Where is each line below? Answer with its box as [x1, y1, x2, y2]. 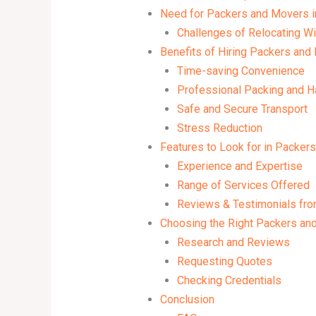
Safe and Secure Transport [176, 102, 308, 116]
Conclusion [159, 292, 214, 306]
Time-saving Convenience [176, 63, 305, 78]
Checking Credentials [176, 273, 281, 287]
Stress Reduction [176, 121, 262, 135]
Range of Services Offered [176, 178, 310, 192]
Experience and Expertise [176, 159, 303, 173]
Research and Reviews [176, 235, 290, 249]
